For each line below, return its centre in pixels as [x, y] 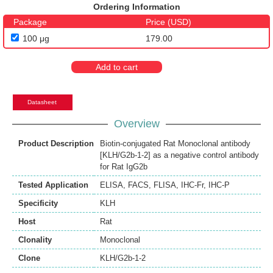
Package [30, 22]
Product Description [56, 144]
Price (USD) [168, 22]
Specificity [38, 204]
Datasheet [42, 102]
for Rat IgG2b [124, 167]
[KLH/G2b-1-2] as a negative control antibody [179, 155]
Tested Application [53, 185]
